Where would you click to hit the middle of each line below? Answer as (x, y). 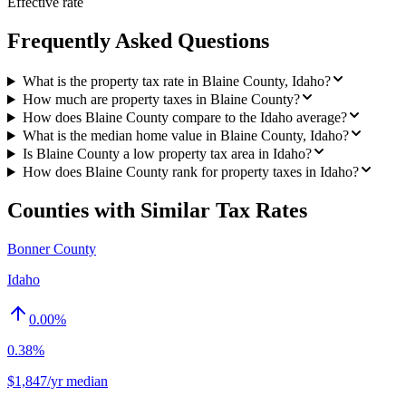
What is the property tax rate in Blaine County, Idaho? (176, 82)
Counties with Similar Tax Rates (157, 211)
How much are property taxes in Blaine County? (161, 100)
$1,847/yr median (58, 381)
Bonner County (52, 248)
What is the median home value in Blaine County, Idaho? (185, 136)
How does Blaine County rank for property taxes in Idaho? (190, 172)
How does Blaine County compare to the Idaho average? (184, 118)
